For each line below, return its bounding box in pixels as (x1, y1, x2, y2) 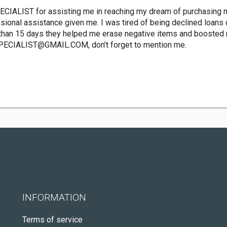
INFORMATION (22, 192, 86, 203)
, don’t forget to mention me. (88, 40, 186, 50)
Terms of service (22, 215, 83, 224)
